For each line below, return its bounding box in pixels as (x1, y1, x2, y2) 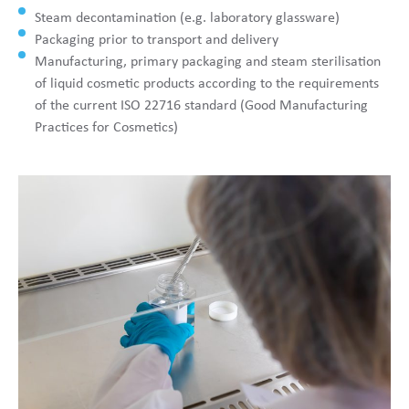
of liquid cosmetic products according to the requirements (35, 77, 379, 92)
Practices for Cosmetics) (35, 121, 178, 136)
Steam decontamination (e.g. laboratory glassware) (35, 11, 340, 26)
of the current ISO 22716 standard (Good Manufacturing (35, 99, 368, 114)
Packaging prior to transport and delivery (35, 33, 278, 48)
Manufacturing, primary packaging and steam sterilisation (35, 55, 381, 70)
